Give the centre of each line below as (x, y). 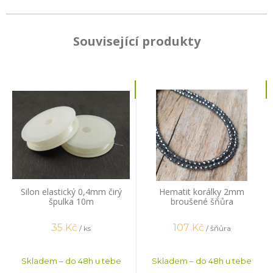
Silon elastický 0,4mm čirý (71, 191)
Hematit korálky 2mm (202, 191)
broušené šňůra (202, 201)
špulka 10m (71, 201)
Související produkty (136, 41)
